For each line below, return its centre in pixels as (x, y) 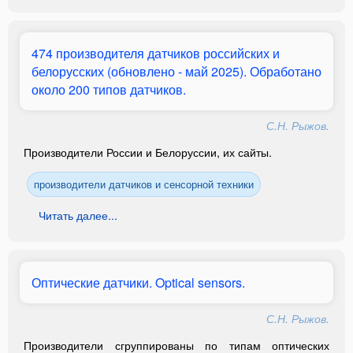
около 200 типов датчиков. (109, 89)
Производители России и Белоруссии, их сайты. (148, 152)
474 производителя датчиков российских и (156, 53)
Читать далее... (78, 215)
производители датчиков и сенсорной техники (144, 184)
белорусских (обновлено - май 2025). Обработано (176, 71)
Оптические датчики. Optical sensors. (138, 282)
